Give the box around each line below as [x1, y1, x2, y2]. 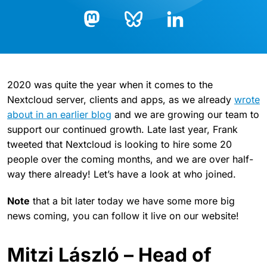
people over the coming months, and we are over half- [7, 153, 253, 165]
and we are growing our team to [111, 108, 259, 120]
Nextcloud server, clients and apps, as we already [7, 94, 234, 105]
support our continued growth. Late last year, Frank [7, 123, 238, 135]
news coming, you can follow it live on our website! [7, 210, 239, 222]
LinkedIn [166, 32, 203, 44]
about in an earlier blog [7, 108, 111, 120]
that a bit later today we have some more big [30, 195, 235, 207]
